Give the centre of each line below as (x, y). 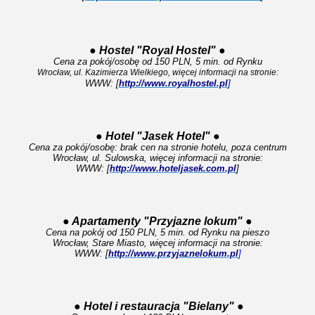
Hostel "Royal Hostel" (159, 50)
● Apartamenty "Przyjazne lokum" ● (157, 221)
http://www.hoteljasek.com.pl (173, 168)
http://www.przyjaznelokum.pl (173, 253)
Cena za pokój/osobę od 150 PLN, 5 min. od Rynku (157, 62)
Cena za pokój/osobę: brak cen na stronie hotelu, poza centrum (157, 147)
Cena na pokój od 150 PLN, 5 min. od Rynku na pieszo (157, 232)
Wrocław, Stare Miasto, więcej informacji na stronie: (157, 243)
